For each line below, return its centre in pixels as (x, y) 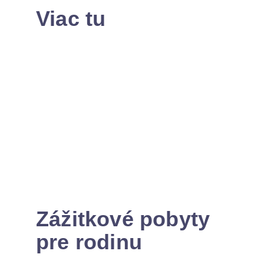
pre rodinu (89, 242)
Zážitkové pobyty (123, 219)
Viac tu (71, 18)
